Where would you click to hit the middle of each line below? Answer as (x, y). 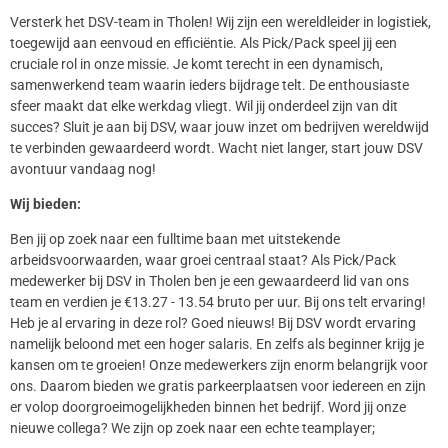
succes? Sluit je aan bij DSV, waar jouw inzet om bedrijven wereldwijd (219, 126)
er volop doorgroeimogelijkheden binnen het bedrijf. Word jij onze (208, 407)
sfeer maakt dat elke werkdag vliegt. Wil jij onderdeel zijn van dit (204, 105)
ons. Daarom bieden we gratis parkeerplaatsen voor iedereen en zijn (218, 386)
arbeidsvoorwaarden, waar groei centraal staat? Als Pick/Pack (203, 260)
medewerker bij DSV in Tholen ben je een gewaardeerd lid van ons (209, 281)
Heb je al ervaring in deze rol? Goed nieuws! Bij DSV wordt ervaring (213, 323)
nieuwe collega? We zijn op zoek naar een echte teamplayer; (192, 428)
